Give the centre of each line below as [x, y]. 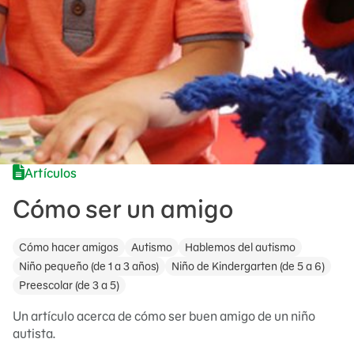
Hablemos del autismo [240, 247]
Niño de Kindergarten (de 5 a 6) [248, 266]
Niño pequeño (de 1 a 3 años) [89, 266]
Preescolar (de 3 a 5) [69, 285]
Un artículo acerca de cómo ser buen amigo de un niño [164, 316]
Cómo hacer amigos [69, 247]
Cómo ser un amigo [123, 209]
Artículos [51, 173]
